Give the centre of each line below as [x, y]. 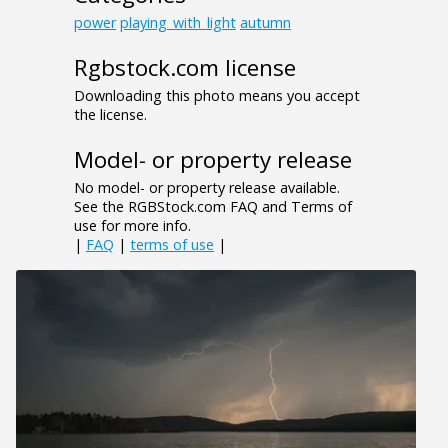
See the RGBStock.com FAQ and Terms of [213, 207]
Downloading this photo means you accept [217, 96]
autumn [265, 23]
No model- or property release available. [207, 188]
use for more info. [132, 226]
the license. [110, 115]
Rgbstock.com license [185, 68]
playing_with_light [178, 23]
